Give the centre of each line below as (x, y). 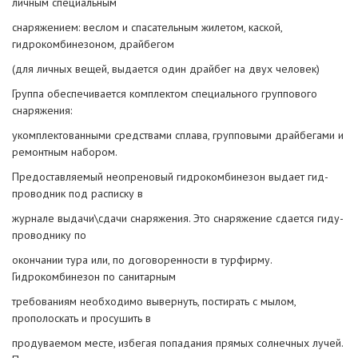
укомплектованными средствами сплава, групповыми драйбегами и (178, 135)
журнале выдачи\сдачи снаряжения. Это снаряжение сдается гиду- (178, 218)
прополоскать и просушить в (82, 318)
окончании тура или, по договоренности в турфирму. (142, 259)
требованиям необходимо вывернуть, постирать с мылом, (154, 301)
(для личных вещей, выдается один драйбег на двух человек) (166, 68)
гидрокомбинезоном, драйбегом (93, 44)
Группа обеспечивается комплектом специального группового (165, 93)
